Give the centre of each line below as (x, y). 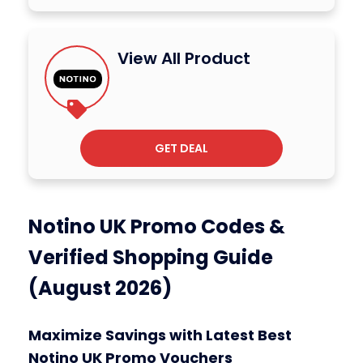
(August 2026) (100, 288)
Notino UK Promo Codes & (157, 226)
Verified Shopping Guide (151, 257)
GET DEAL (181, 148)
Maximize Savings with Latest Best (160, 335)
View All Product (184, 58)
